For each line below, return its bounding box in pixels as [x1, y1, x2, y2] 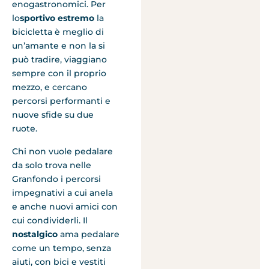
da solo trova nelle [12, 159, 91, 171]
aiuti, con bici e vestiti [12, 256, 106, 267]
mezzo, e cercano [12, 82, 87, 93]
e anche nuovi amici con [12, 201, 118, 212]
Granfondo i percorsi [12, 173, 101, 184]
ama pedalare [60, 228, 119, 240]
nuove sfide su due [12, 109, 94, 121]
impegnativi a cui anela [12, 187, 113, 198]
